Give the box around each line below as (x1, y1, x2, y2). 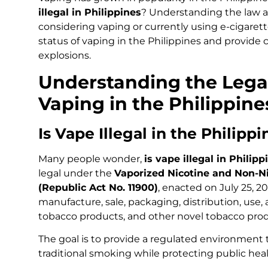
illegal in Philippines (38, 7, 141, 19)
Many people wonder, (38, 153, 144, 165)
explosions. (38, 50, 91, 62)
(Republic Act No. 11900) (38, 181, 158, 193)
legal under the (38, 167, 114, 179)
